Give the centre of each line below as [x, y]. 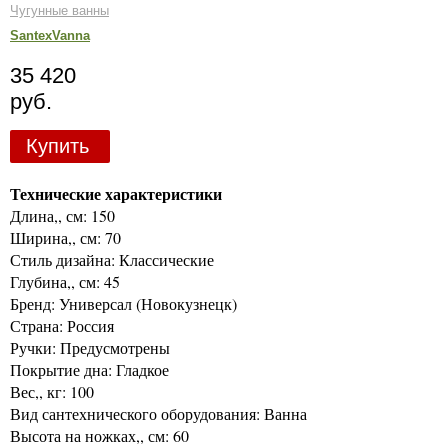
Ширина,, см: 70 [65, 237]
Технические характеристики [116, 193]
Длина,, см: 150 [62, 215]
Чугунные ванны [59, 10]
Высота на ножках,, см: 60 [99, 435]
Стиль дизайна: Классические [112, 259]
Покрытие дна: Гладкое [89, 369]
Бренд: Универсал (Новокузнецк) [123, 303]
